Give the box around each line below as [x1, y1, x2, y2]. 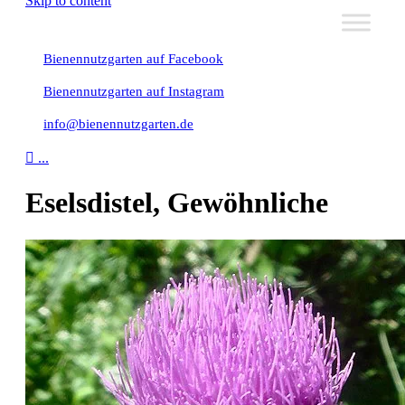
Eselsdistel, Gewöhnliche [25, 186, 328, 220]
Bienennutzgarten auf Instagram [43, 84, 224, 99]
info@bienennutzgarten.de [43, 117, 193, 131]
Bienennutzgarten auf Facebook [43, 52, 223, 66]
